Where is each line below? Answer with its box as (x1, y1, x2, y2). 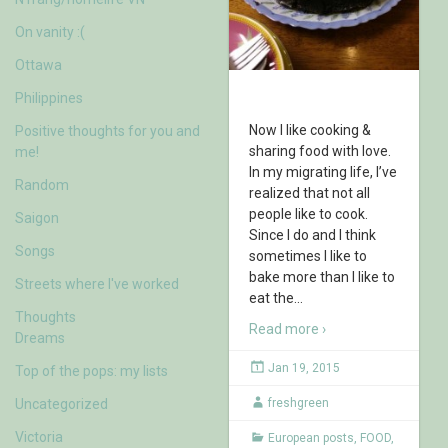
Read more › (249, 320, 326, 337)
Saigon (15, 209, 59, 226)
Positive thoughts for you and (15, 122, 200, 139)
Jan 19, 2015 (268, 360, 340, 375)
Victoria (15, 428, 63, 445)
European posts (268, 430, 354, 445)
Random (15, 176, 69, 193)
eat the (249, 289, 294, 306)
